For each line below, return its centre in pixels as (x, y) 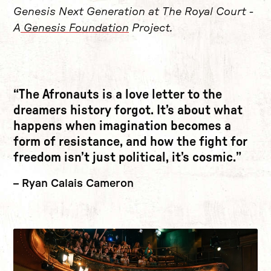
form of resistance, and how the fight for (130, 142)
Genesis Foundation (75, 29)
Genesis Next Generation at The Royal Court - (133, 12)
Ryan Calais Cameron (77, 184)
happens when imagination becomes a (122, 126)
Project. (152, 29)
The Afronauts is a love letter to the (120, 95)
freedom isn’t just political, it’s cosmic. (125, 158)
